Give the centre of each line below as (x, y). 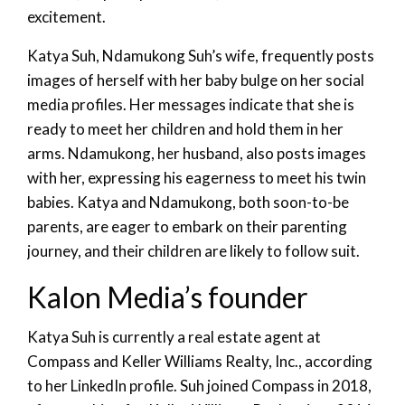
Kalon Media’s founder (168, 297)
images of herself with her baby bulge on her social (196, 80)
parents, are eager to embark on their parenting (187, 226)
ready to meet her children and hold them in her (185, 128)
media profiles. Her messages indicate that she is (191, 104)
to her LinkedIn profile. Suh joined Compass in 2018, (199, 385)
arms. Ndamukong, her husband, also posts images (197, 153)
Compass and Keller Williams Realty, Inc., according (200, 361)
